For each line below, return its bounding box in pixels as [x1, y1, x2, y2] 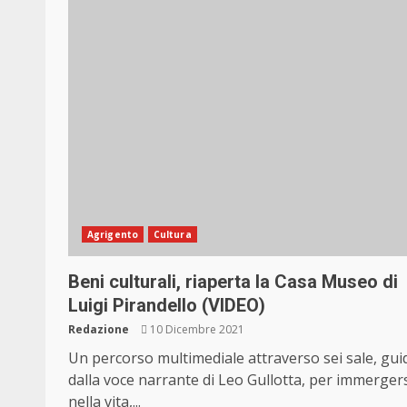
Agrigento [87, 228, 138, 242]
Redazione [68, 322, 129, 338]
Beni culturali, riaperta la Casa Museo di [68, 271, 398, 293]
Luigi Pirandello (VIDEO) [68, 294, 265, 317]
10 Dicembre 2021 [147, 322, 244, 338]
